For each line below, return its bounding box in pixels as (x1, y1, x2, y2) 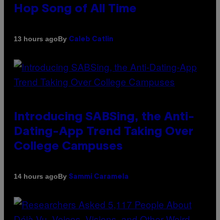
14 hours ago (14, 172, 58, 181)
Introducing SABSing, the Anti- (14, 111, 194, 123)
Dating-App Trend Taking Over (14, 126, 193, 137)
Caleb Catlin (69, 36, 113, 43)
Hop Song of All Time (14, 3, 137, 15)
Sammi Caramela (69, 173, 129, 180)
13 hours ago (14, 35, 58, 43)
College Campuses (14, 141, 123, 152)
